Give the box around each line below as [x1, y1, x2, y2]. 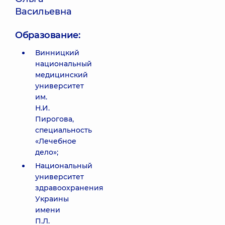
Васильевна [15, 6, 72, 17]
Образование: [15, 30, 80, 41]
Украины [35, 194, 69, 203]
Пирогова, [35, 115, 74, 124]
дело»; [35, 148, 58, 157]
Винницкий [35, 48, 79, 57]
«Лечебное [35, 137, 76, 146]
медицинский [35, 70, 88, 79]
